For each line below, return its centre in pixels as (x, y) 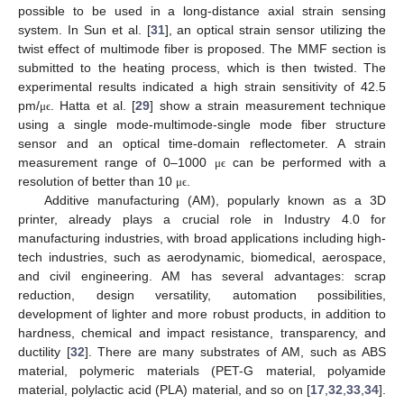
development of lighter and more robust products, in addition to (202, 313)
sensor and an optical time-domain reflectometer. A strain (202, 143)
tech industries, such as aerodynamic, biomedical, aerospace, (202, 257)
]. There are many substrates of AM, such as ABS (235, 351)
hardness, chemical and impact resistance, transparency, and (202, 332)
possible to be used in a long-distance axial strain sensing (202, 10)
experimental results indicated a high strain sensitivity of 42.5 (202, 86)
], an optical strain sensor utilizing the (275, 29)
